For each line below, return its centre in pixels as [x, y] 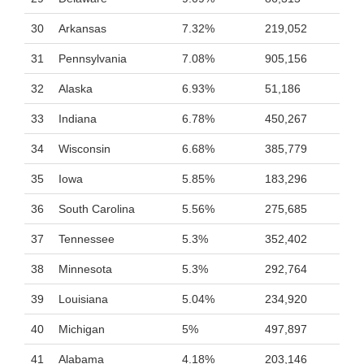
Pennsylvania [93, 58]
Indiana [78, 119]
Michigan [82, 329]
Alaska [76, 89]
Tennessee [87, 239]
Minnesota [85, 269]
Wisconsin [84, 149]
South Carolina [97, 209]
